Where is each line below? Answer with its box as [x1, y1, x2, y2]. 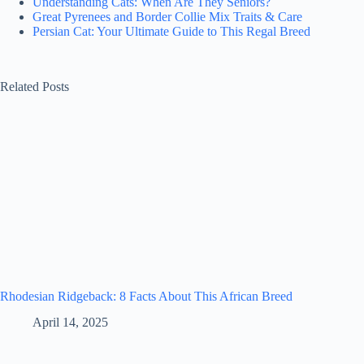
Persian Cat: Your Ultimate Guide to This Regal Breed [32, 24, 310, 38]
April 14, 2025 [32, 315, 108, 330]
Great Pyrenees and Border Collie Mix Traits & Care [32, 9, 302, 24]
